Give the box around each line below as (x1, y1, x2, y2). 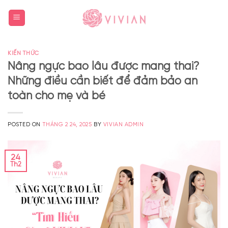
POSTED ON (8, 121, 43, 128)
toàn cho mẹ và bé (8, 90, 105, 102)
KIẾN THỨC (8, 50, 40, 56)
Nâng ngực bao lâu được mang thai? (8, 60, 199, 73)
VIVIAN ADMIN (103, 121, 144, 128)
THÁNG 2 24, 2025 (42, 121, 92, 128)
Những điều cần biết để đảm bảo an (8, 75, 197, 88)
